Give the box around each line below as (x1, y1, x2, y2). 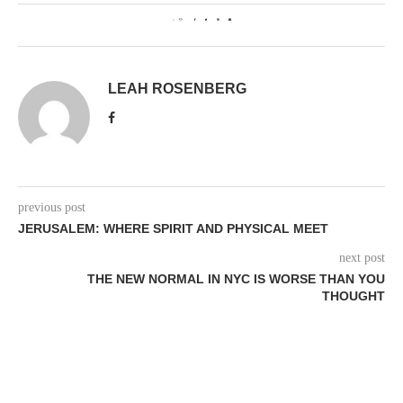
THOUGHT (322, 288, 385, 303)
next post (339, 250, 385, 264)
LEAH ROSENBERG (108, 80, 246, 96)
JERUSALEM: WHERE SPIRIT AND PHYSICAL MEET (18, 220, 328, 236)
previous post (18, 200, 85, 214)
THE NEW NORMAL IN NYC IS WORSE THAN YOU (87, 271, 385, 286)
